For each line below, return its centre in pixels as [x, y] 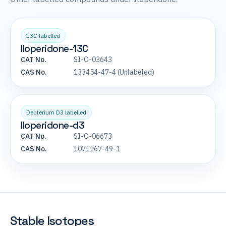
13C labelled [43, 36]
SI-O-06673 [93, 136]
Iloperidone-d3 [52, 126]
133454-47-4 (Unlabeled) [114, 72]
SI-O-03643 [93, 60]
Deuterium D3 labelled [56, 112]
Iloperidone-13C [54, 49]
